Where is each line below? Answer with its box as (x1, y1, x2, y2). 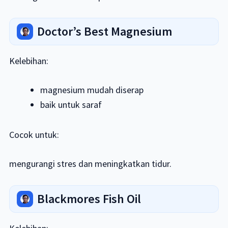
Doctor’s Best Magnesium (37, 23, 172, 40)
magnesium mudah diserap (40, 84, 144, 96)
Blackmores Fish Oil (37, 191, 141, 207)
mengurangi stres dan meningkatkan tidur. (9, 158, 172, 170)
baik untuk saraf (40, 99, 102, 111)
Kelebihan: (9, 55, 48, 67)
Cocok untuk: (9, 129, 59, 141)
